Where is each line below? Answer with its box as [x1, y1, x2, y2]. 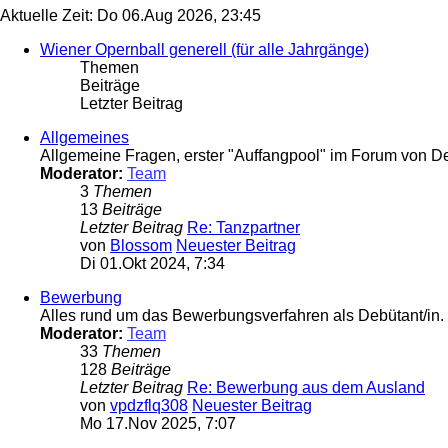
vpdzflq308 [110, 397, 188, 415]
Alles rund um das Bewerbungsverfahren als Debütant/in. [40, 307, 444, 325]
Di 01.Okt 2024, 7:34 [80, 255, 225, 273]
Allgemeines [40, 129, 129, 147]
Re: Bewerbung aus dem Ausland [187, 379, 425, 397]
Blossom [110, 237, 172, 255]
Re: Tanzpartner [187, 219, 300, 237]
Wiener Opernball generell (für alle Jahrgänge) [40, 41, 369, 59]
